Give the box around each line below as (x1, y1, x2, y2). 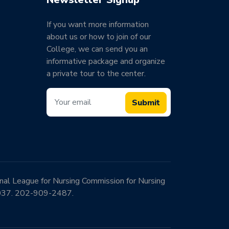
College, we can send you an (47, 43, 148, 55)
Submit (132, 97, 160, 108)
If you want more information (47, 19, 149, 30)
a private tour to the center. (47, 68, 146, 79)
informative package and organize (47, 56, 165, 67)
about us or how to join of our (47, 31, 151, 42)
